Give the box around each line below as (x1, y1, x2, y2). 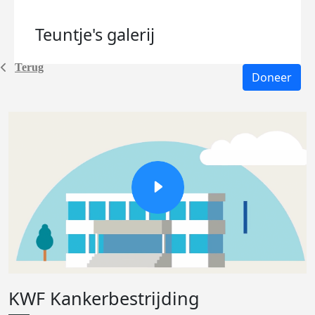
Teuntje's (35, 23, 107, 46)
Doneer (252, 70, 292, 85)
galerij (107, 23, 155, 46)
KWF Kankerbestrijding (8, 286, 200, 310)
